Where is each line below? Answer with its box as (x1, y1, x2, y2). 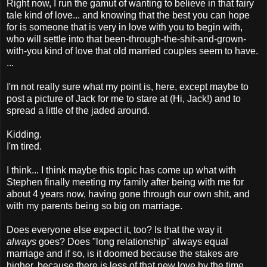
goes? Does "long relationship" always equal (36, 236, 228, 247)
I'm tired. (7, 141, 42, 151)
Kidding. (7, 129, 42, 139)
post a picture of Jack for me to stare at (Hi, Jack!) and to (7, 93, 241, 104)
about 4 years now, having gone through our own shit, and (7, 188, 250, 199)
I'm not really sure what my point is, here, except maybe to (7, 81, 249, 92)
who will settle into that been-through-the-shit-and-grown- (7, 33, 246, 44)
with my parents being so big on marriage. (7, 200, 182, 211)
